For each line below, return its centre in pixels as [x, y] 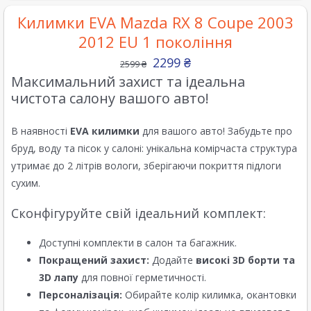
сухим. [26, 183]
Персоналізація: [81, 295]
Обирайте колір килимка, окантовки [209, 295]
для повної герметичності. [142, 278]
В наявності [41, 131]
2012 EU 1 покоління [155, 42]
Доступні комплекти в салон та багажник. [138, 243]
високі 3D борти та [245, 260]
